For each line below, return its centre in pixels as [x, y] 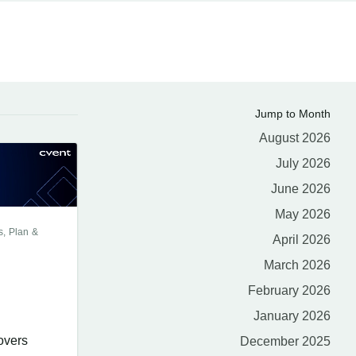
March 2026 [297, 265]
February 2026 [289, 290]
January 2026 [292, 316]
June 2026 [301, 189]
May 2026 [303, 214]
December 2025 [285, 341]
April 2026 [302, 240]
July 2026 [303, 163]
